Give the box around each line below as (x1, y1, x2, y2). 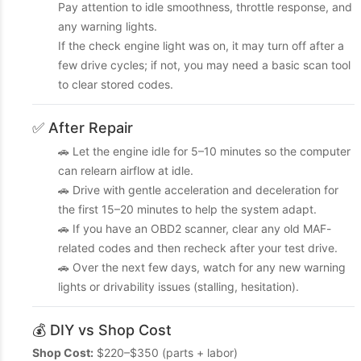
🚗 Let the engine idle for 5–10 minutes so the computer (58, 144, 351, 158)
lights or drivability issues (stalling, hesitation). (58, 280, 299, 293)
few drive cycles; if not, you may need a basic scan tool (58, 58, 351, 72)
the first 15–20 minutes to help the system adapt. (58, 202, 317, 216)
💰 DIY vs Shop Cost (32, 322, 172, 338)
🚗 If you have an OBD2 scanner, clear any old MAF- (58, 222, 331, 235)
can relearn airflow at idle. (58, 164, 193, 177)
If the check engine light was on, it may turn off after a (58, 39, 344, 52)
